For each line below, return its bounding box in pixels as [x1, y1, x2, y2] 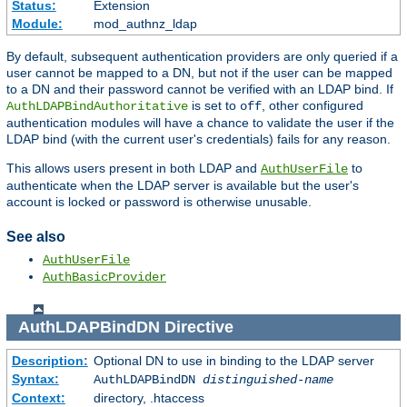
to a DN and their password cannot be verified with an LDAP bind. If [6, 82, 393, 97]
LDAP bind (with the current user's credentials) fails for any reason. [6, 132, 391, 147]
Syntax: [11, 371, 59, 386]
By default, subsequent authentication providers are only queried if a [6, 49, 398, 65]
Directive [159, 318, 238, 337]
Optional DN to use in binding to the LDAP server [93, 352, 374, 368]
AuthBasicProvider [43, 270, 166, 285]
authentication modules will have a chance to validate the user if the [6, 115, 394, 131]
